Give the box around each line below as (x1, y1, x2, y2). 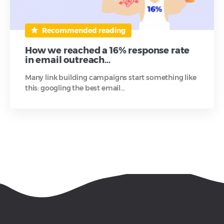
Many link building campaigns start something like (25, 73, 196, 82)
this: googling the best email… (25, 83, 125, 93)
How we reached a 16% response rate (25, 45, 190, 56)
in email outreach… (25, 54, 110, 66)
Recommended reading (40, 26, 125, 35)
